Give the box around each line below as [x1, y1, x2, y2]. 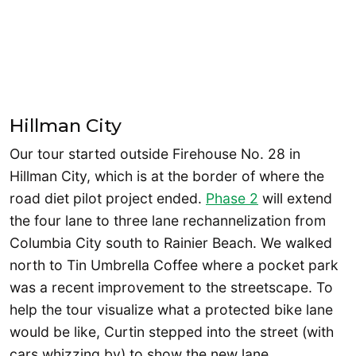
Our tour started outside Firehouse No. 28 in [10, 145, 300, 162]
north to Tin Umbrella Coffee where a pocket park [10, 256, 339, 273]
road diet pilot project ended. [10, 189, 206, 207]
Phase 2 [206, 189, 258, 207]
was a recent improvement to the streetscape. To [10, 278, 333, 296]
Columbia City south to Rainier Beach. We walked [10, 234, 332, 251]
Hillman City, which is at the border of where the [10, 167, 324, 184]
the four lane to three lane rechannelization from [10, 211, 326, 229]
